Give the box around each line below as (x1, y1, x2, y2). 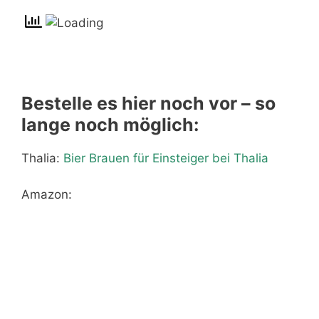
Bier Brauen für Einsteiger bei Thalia (63, 151, 268, 165)
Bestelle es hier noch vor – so (21, 93, 276, 114)
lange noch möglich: (21, 114, 199, 135)
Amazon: (21, 187, 75, 202)
